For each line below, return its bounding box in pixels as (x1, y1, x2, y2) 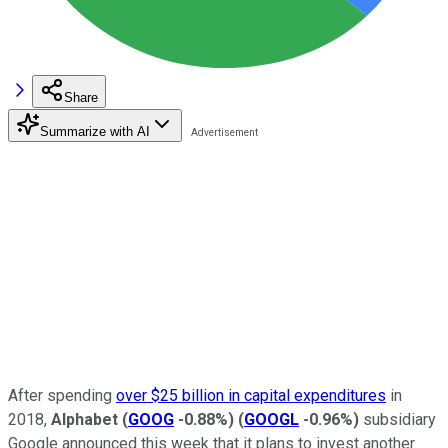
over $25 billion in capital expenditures (116, 385, 386, 405)
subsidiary (359, 409, 436, 429)
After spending (8, 385, 116, 405)
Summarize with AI (40, 123, 150, 139)
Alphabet (51, 409, 122, 429)
